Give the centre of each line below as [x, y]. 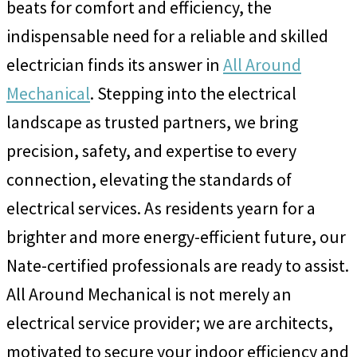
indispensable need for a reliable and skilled [167, 36]
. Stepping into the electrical [193, 94]
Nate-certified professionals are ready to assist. [178, 266]
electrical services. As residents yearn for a [161, 208]
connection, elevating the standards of [149, 180]
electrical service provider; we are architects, [170, 323]
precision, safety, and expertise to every [151, 151]
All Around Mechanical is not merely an [149, 294]
